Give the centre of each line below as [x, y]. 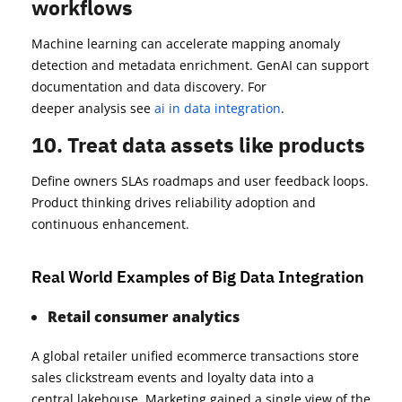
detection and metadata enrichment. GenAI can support [200, 66]
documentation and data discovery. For [149, 87]
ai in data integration [218, 109]
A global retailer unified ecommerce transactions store [195, 356]
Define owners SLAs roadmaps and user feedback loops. [200, 181]
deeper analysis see [93, 109]
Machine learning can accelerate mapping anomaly [186, 44]
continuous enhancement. [110, 224]
